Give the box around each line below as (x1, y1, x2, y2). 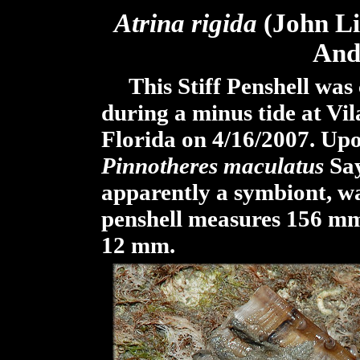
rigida (185, 9, 257, 38)
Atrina (114, 9, 185, 38)
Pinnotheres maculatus (100, 153, 324, 178)
